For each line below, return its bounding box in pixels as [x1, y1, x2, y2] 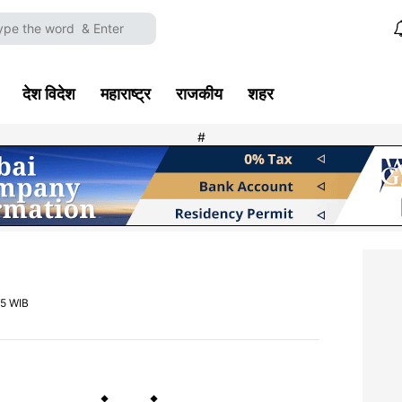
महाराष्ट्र [100, 84, 151, 103]
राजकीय [176, 84, 223, 103]
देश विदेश [22, 84, 75, 103]
